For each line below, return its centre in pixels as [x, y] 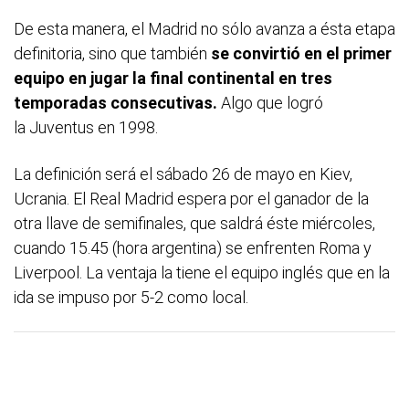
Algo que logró [272, 102]
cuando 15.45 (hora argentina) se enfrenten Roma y [193, 247]
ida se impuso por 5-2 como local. [131, 297]
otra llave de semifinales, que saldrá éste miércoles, [194, 223]
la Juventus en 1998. [86, 127]
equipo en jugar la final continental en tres [173, 78]
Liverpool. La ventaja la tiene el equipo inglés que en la [202, 272]
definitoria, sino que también [112, 53]
